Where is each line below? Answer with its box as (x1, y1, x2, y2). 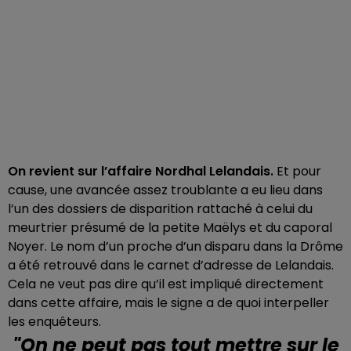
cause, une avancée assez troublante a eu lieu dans (8, 180, 323, 199)
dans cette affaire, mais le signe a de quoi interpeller (8, 293, 329, 312)
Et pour (273, 161, 321, 180)
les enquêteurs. (8, 312, 101, 331)
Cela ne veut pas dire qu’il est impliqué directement (8, 274, 324, 293)
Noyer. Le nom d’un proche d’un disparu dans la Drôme (8, 237, 343, 255)
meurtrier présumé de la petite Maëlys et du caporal (8, 218, 332, 237)
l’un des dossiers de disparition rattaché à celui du (8, 199, 313, 218)
